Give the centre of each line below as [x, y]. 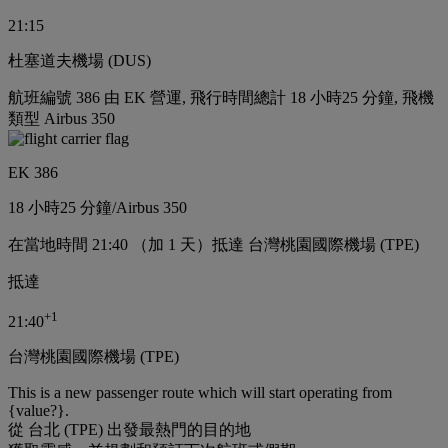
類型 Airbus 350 [61, 118]
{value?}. [38, 411]
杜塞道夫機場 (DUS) [79, 60]
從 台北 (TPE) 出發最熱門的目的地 [129, 430]
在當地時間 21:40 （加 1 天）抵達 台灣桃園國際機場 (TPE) [213, 244]
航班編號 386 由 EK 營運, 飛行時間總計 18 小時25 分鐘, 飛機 [221, 97]
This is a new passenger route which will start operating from [200, 393]
